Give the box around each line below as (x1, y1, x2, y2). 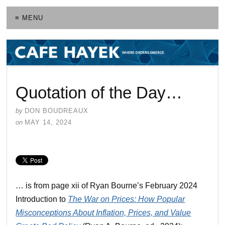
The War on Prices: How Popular (68, 194, 185, 203)
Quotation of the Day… (16, 83, 183, 102)
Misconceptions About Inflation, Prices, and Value (16, 208, 191, 217)
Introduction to (16, 194, 68, 203)
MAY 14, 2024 (25, 118, 72, 126)
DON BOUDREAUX (25, 106, 89, 115)
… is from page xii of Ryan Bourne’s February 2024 (16, 181, 198, 190)
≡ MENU (15, 14, 44, 22)
